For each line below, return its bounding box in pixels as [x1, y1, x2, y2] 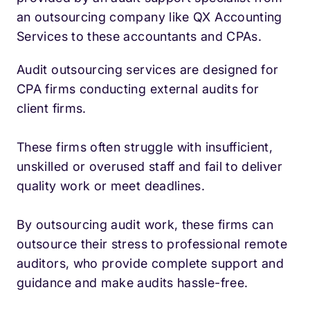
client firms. [17, 101, 86, 116]
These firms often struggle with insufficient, [17, 140, 273, 155]
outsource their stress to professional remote [17, 237, 288, 252]
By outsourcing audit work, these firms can [17, 217, 274, 232]
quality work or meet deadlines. [17, 179, 206, 194]
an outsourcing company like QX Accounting [17, 10, 282, 25]
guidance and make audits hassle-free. [17, 275, 248, 291]
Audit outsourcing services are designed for [17, 62, 279, 77]
